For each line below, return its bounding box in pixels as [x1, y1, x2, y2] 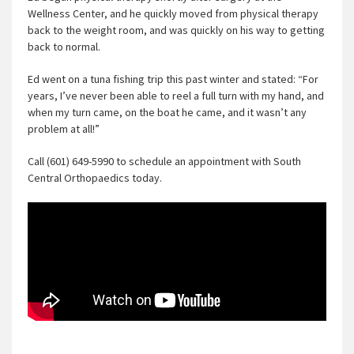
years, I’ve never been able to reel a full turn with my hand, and [28, 88, 324, 103]
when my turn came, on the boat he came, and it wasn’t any [28, 105, 307, 119]
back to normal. [28, 40, 100, 54]
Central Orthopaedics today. [28, 171, 162, 185]
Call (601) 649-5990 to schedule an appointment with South [28, 154, 301, 168]
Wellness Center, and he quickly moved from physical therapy [28, 6, 318, 21]
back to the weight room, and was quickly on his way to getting [28, 23, 325, 37]
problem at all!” [28, 122, 100, 136]
